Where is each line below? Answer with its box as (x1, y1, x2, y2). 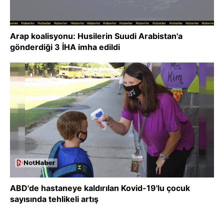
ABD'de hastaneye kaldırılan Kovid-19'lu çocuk (10, 182, 190, 193)
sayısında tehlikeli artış (10, 193, 98, 204)
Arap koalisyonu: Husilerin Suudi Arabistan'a (10, 31, 182, 41)
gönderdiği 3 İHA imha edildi (10, 42, 120, 52)
